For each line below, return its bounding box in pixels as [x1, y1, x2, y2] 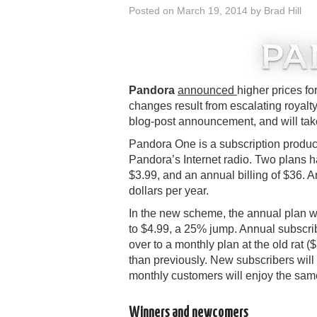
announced [178, 83, 237, 96]
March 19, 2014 [177, 4, 248, 16]
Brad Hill [264, 4, 301, 16]
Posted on [129, 4, 177, 16]
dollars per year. [129, 184, 209, 197]
